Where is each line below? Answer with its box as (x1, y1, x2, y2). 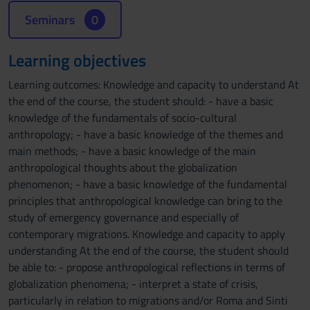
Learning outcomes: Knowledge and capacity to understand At (8, 76, 299, 93)
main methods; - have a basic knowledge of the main (8, 143, 256, 159)
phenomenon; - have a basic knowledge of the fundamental (8, 176, 287, 192)
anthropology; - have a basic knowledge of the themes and (8, 126, 283, 143)
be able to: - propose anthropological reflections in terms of (8, 259, 285, 275)
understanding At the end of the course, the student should (8, 242, 289, 259)
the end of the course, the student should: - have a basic (8, 93, 273, 109)
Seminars (25, 10, 77, 29)
